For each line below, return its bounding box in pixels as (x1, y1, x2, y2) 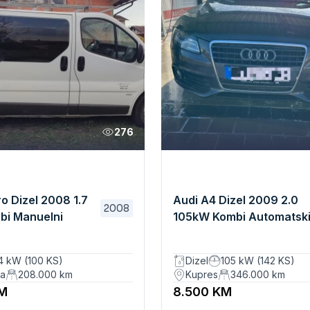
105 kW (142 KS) (221, 254, 295, 266)
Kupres (185, 268, 219, 280)
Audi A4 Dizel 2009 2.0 (173, 193, 299, 208)
